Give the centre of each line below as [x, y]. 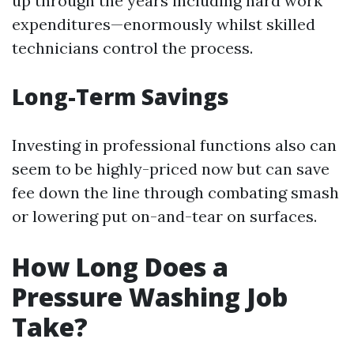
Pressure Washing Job [150, 297]
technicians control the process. [132, 48]
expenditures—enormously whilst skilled [164, 24]
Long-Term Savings [121, 96]
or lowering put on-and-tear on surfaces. [164, 216]
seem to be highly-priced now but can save [171, 169]
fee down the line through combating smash [175, 192]
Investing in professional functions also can [174, 145]
